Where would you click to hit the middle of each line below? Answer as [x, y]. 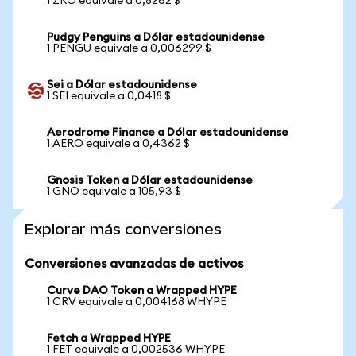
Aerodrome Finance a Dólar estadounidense [168, 133]
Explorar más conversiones [123, 229]
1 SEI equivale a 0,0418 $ [109, 96]
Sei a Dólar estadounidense [122, 85]
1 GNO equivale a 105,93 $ [114, 192]
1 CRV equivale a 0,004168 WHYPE [137, 302]
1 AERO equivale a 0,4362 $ [118, 144]
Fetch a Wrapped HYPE [109, 339]
